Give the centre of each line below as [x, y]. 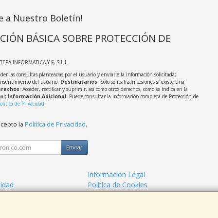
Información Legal [117, 175]
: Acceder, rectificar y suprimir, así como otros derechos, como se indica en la [103, 89]
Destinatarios [79, 82]
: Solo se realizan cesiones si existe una [141, 82]
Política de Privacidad [55, 125]
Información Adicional [37, 97]
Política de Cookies [118, 185]
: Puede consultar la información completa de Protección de [132, 97]
